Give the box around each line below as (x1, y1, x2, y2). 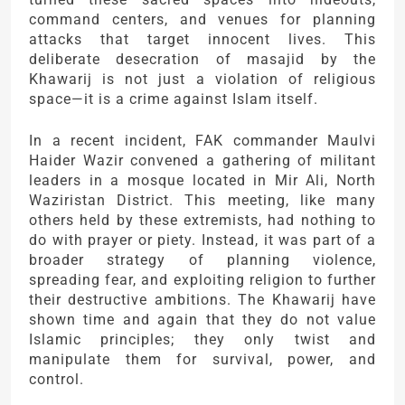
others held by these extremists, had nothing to (29, 211, 376, 229)
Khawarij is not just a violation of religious (29, 70, 376, 88)
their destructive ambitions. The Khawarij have (29, 290, 376, 308)
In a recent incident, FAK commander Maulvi (29, 131, 376, 149)
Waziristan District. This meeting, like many (29, 191, 376, 209)
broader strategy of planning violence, (29, 250, 376, 268)
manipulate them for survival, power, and (29, 350, 376, 368)
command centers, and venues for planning (29, 10, 376, 28)
